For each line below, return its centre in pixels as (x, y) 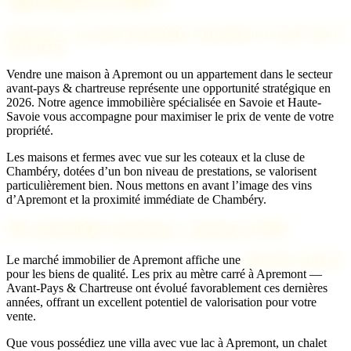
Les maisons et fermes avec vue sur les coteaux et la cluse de (156, 157)
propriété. (30, 130)
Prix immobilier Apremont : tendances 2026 (147, 230)
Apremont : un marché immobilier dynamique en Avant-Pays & (175, 33)
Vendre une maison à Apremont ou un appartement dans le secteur (169, 74)
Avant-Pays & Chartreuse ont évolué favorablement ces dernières (167, 288)
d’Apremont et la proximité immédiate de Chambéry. (136, 199)
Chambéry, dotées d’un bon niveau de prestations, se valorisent (161, 171)
